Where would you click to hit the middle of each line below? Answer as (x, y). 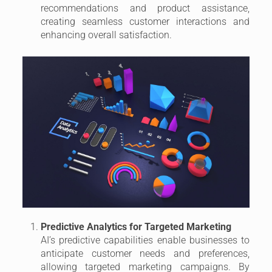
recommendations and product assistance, (145, 8)
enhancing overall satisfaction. (106, 35)
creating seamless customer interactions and (145, 21)
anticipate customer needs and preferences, (145, 253)
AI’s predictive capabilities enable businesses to (145, 240)
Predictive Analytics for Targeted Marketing (136, 226)
